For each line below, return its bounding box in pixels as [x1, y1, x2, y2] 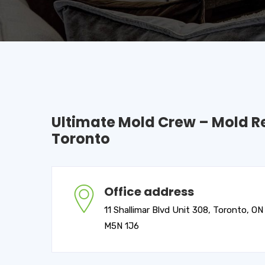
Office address [104, 183, 194, 200]
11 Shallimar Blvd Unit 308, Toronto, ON [104, 205, 263, 215]
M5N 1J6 [104, 221, 139, 231]
